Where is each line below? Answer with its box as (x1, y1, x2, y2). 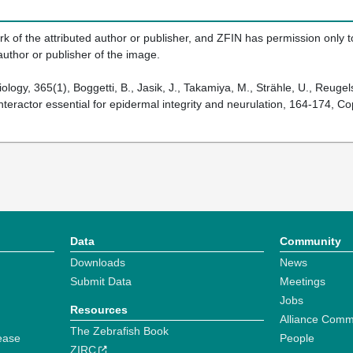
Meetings (279, 275, 325, 288)
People (279, 332, 314, 345)
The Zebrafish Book (69, 325, 169, 338)
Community (279, 235, 341, 248)
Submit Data (69, 275, 132, 288)
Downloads (69, 256, 125, 269)
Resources (69, 303, 128, 317)
